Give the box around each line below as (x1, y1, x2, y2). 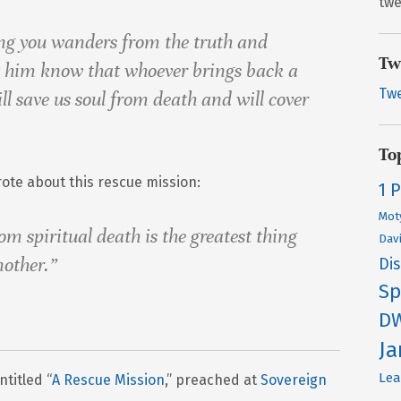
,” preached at (165, 371, 260, 389)
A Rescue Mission (52, 371, 165, 389)
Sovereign (260, 371, 327, 389)
